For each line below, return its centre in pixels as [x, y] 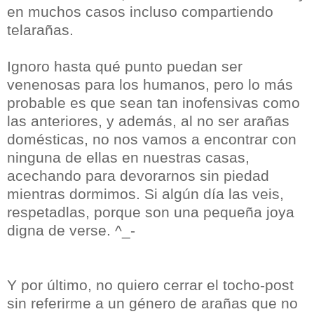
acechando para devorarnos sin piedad [138, 176]
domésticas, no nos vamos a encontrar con [152, 139]
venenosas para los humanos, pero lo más [150, 85]
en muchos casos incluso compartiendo [140, 12]
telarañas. [40, 30]
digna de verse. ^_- [71, 231]
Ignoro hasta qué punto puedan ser [125, 67]
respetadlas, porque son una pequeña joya [151, 212]
